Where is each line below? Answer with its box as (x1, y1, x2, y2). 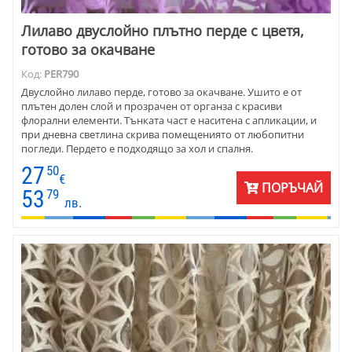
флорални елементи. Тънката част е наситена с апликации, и (21, 113, 317, 128)
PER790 (44, 67, 79, 82)
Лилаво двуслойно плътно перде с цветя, (21, 21, 304, 41)
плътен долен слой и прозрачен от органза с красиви (21, 99, 282, 114)
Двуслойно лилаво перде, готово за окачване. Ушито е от (21, 85, 302, 100)
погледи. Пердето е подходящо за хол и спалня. (21, 141, 253, 156)
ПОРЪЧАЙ (258, 179, 323, 197)
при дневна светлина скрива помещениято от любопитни (21, 127, 304, 142)
